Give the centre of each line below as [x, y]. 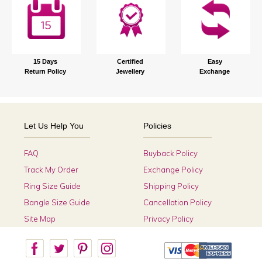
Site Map [40, 218]
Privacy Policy [168, 218]
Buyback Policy [170, 153]
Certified [130, 61]
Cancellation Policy [177, 202]
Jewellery [130, 71]
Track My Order [51, 169]
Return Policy [45, 71]
